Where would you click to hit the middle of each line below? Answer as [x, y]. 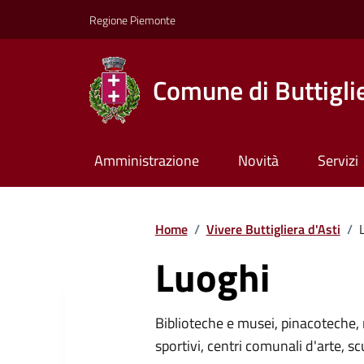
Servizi [338, 161]
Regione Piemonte [132, 19]
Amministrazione [146, 161]
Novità [258, 161]
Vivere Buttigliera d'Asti [273, 229]
